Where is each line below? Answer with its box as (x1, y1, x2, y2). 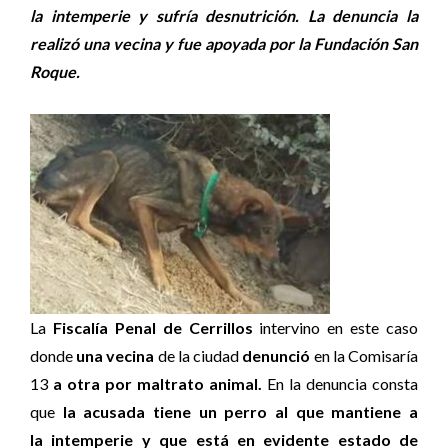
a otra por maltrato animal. (53, 374, 262, 393)
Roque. (30, 62, 80, 81)
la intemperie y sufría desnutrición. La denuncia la (30, 6, 418, 25)
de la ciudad (154, 346, 243, 365)
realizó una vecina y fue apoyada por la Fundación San (30, 34, 418, 53)
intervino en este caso (252, 318, 418, 337)
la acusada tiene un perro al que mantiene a (55, 402, 418, 421)
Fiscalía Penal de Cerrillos (52, 318, 253, 337)
